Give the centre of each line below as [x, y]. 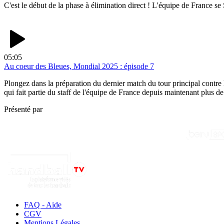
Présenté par [23, 109]
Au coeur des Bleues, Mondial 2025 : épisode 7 [79, 66]
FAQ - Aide [43, 204]
